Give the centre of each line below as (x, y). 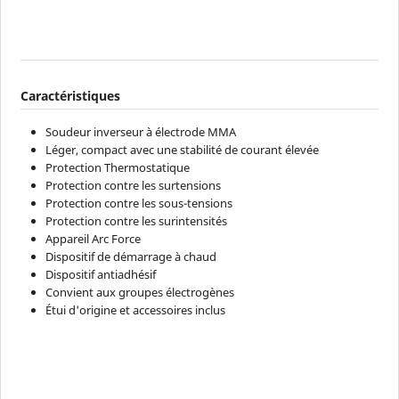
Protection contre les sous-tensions (139, 203)
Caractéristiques (71, 96)
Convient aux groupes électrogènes (140, 292)
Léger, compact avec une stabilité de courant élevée (183, 149)
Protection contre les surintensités (137, 220)
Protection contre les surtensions (134, 185)
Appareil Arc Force (94, 238)
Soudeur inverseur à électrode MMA (141, 131)
